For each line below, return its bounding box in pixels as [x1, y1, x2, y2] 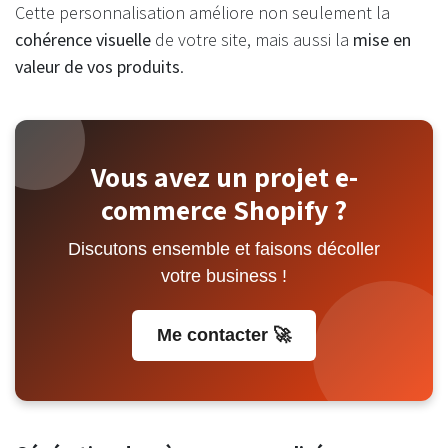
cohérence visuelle [15, 28, 151, 52]
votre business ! [161, 266, 287, 287]
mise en [353, 28, 411, 52]
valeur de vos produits [15, 55, 180, 79]
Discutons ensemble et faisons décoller [68, 239, 380, 260]
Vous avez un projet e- [90, 158, 358, 196]
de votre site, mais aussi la [151, 28, 353, 52]
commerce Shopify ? [101, 191, 347, 229]
